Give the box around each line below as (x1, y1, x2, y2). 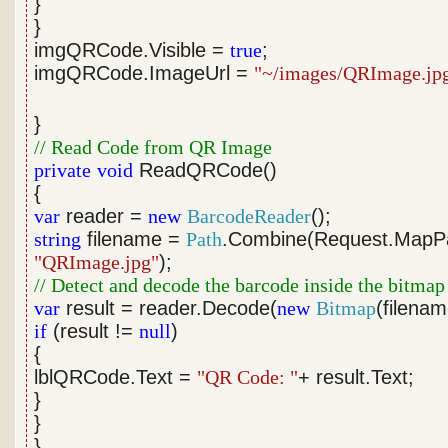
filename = (81, 228, 187, 250)
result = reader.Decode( (60, 297, 278, 319)
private (34, 159, 92, 181)
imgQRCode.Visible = (34, 39, 231, 61)
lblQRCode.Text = (34, 366, 198, 388)
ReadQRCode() (133, 159, 278, 181)
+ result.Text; (298, 366, 415, 388)
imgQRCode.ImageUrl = (34, 62, 255, 84)
